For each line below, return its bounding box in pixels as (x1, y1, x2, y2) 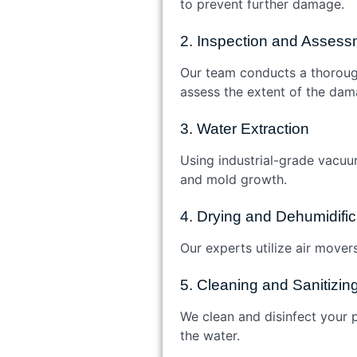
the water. (179, 327, 240, 343)
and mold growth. (179, 171, 287, 187)
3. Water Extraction (179, 120, 309, 137)
